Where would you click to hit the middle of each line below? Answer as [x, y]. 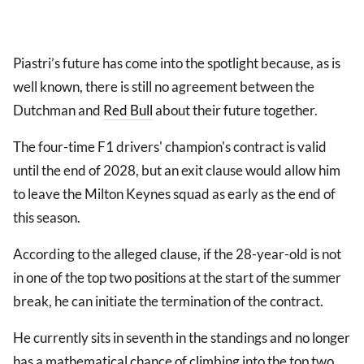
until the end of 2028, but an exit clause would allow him [177, 171]
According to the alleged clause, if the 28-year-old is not [177, 254]
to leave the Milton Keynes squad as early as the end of [174, 194]
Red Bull [128, 110]
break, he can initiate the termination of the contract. [168, 301]
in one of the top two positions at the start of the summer [177, 278]
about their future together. [235, 110]
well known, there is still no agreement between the [164, 87]
